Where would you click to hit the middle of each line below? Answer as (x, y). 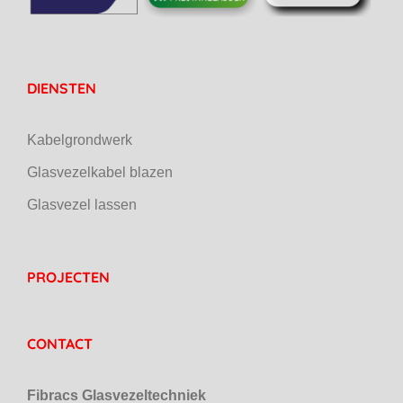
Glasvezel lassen (82, 204)
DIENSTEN (62, 88)
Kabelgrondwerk (80, 139)
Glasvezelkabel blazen (100, 172)
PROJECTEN (68, 277)
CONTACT (60, 343)
